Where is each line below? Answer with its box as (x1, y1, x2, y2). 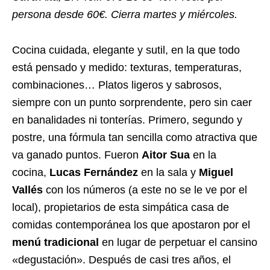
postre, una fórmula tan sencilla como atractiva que (12, 131, 257, 144)
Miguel (199, 166, 233, 179)
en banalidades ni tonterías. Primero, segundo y (12, 114, 242, 127)
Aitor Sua (142, 149, 190, 162)
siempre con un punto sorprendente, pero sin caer (12, 96, 252, 109)
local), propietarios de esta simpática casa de (12, 201, 229, 214)
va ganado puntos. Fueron (12, 149, 142, 162)
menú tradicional (12, 236, 99, 249)
